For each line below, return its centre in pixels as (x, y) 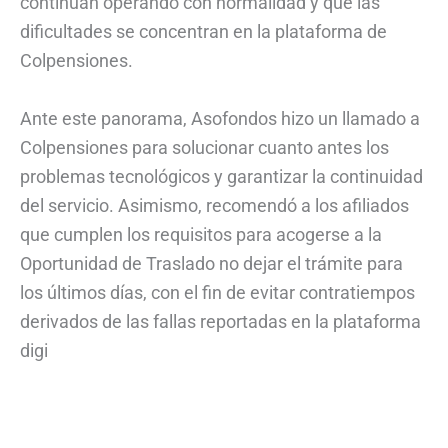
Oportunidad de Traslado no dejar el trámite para (211, 263)
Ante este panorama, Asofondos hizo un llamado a (220, 118)
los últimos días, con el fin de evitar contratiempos (217, 292)
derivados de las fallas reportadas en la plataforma (220, 321)
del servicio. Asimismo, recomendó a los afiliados (214, 205)
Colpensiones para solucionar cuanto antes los (204, 147)
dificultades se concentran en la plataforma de (203, 31)
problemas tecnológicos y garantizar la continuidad (221, 176)
